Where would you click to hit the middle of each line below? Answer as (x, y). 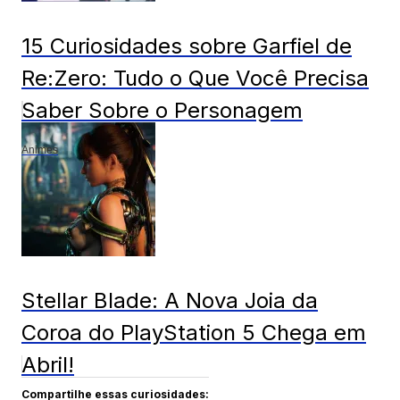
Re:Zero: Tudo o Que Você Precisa (195, 78)
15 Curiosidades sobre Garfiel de (187, 46)
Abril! (48, 364)
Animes (40, 150)
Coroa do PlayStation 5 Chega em (194, 332)
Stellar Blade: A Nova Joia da (170, 300)
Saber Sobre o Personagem (162, 110)
